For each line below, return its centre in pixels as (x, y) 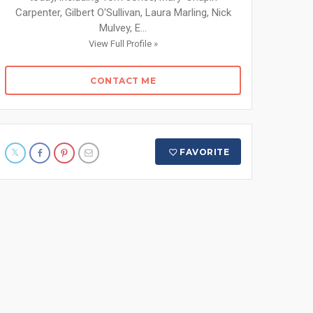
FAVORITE (205, 152)
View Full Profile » (123, 44)
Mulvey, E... (123, 28)
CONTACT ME (123, 81)
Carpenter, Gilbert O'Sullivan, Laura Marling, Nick (123, 13)
